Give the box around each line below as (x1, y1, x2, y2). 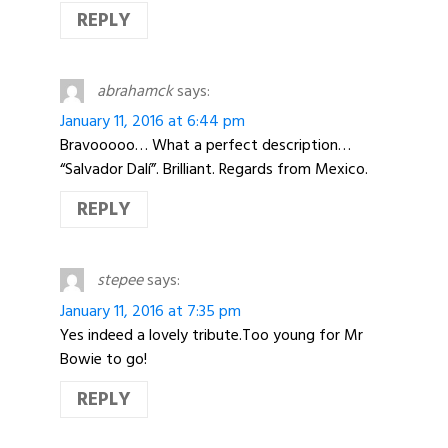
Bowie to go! (60, 345, 147, 372)
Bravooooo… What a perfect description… (60, 132, 351, 159)
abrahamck (96, 77, 173, 104)
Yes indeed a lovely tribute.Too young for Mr (60, 321, 363, 348)
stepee (96, 267, 143, 294)
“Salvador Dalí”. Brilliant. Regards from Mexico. (60, 156, 368, 183)
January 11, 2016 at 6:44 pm (60, 108, 245, 135)
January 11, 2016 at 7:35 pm (60, 297, 241, 324)
